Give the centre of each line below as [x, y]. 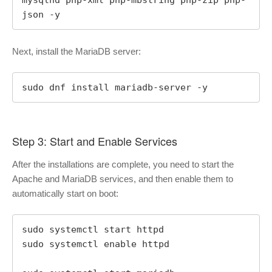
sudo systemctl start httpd [93, 230]
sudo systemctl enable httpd [96, 244]
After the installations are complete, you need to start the [123, 164]
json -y [41, 14]
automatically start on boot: [65, 193]
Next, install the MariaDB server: [76, 51]
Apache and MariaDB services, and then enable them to [123, 178]
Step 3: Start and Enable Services [95, 141]
